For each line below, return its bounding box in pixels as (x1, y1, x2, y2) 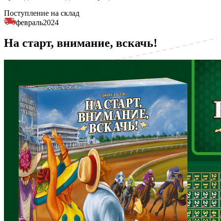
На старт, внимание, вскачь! (4, 37, 157, 50)
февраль (16, 18, 43, 27)
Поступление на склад (4, 8, 79, 17)
